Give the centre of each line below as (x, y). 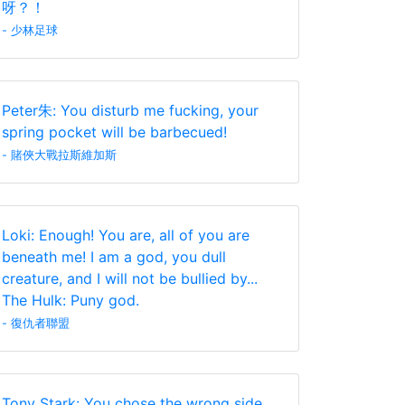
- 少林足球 (30, 30)
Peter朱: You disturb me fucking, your (130, 110)
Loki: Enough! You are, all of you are (126, 235)
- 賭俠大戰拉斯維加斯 (59, 155)
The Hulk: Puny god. (71, 300)
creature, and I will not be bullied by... (130, 278)
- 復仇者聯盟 (36, 323)
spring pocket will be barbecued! (114, 132)
